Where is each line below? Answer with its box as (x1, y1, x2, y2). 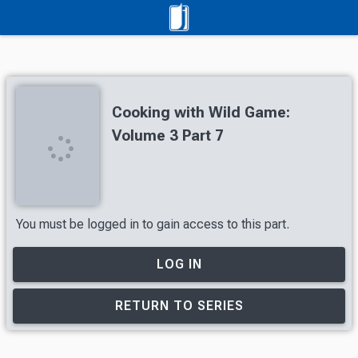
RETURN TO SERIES (114, 298, 244, 313)
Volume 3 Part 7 (112, 126, 224, 145)
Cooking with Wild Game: (112, 103, 290, 121)
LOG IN (156, 256, 202, 272)
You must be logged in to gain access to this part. (16, 216, 289, 232)
